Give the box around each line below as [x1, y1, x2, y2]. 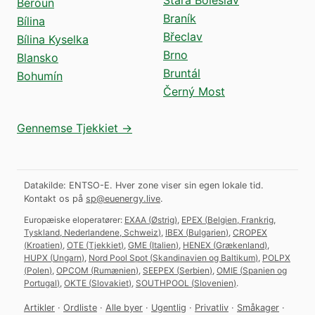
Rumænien [94, 264, 136, 276]
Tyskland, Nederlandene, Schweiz [24, 226, 158, 238]
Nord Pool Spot [89, 252, 148, 263]
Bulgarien [188, 226, 226, 238]
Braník [163, 11, 196, 25]
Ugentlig [151, 302, 186, 313]
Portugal [24, 277, 57, 288]
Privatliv [195, 302, 229, 313]
